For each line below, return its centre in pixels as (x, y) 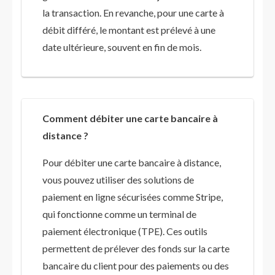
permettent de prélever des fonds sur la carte (136, 249)
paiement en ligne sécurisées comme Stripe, (133, 197)
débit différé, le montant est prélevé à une (129, 30)
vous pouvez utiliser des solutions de (118, 180)
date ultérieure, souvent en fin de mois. (122, 47)
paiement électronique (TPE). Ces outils (125, 231)
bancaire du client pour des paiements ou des (136, 266)
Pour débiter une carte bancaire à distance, (132, 163)
